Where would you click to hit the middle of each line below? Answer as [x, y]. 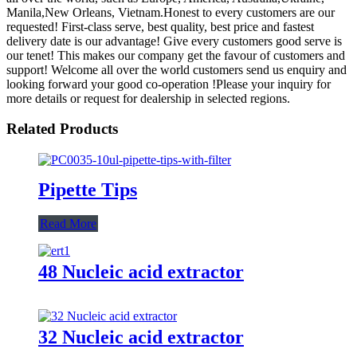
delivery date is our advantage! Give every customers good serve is [174, 41]
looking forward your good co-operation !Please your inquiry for [169, 84]
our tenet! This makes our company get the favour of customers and [176, 55]
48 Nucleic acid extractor [141, 271]
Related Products [62, 129]
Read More [68, 223]
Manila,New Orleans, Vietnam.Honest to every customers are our [171, 12]
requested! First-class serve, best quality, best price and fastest [160, 26]
